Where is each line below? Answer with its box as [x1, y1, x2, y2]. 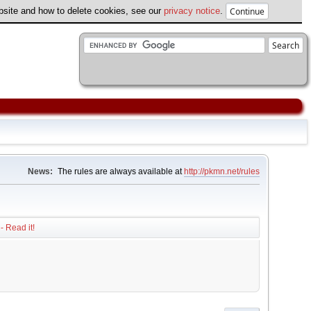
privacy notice [164, 5, 220, 16]
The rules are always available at [58, 167, 185, 176]
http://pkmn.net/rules [184, 167, 260, 176]
